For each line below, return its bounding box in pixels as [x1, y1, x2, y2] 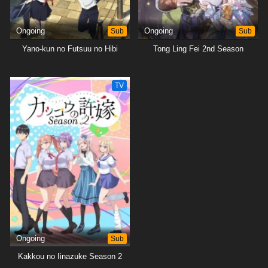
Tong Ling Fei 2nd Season [153, 44, 243, 53]
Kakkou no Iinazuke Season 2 [18, 251, 122, 261]
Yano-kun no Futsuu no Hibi [22, 44, 118, 53]
